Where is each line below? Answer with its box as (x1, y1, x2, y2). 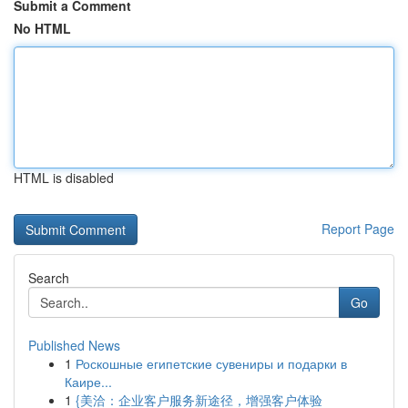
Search (28, 269, 69, 287)
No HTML (14, 19, 71, 37)
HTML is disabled (14, 168, 114, 187)
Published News (28, 336, 120, 354)
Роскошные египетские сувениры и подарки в (76, 354, 347, 372)
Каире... (65, 372, 112, 391)
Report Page (321, 219, 394, 238)
